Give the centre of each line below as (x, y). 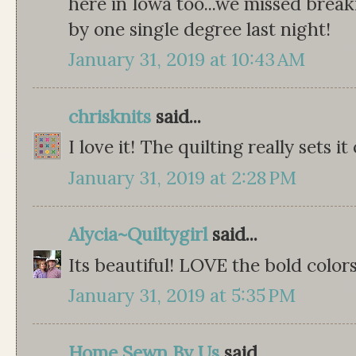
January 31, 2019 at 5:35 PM (182, 296)
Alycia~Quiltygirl (138, 234)
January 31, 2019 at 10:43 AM (187, 60)
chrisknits (110, 116)
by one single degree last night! (199, 29)
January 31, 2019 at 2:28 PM (182, 177)
